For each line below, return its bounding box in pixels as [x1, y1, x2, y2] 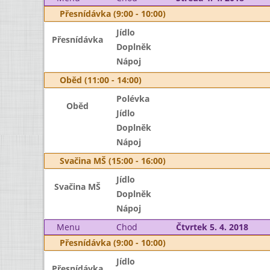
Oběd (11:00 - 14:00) [60, 74, 142, 86]
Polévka [116, 93, 149, 104]
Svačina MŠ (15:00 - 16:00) [60, 155, 166, 166]
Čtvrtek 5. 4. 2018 [175, 221, 248, 233]
